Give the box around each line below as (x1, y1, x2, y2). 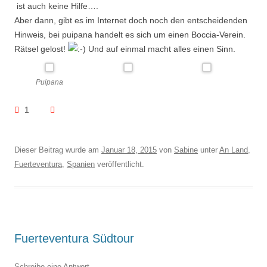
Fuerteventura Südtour (14, 232, 134, 245)
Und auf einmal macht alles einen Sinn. (86, 44, 235, 54)
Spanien (67, 160, 95, 169)
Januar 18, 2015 (101, 145, 157, 154)
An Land (219, 145, 248, 154)
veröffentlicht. (95, 160, 144, 169)
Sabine (174, 145, 198, 154)
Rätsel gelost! (14, 44, 68, 54)
